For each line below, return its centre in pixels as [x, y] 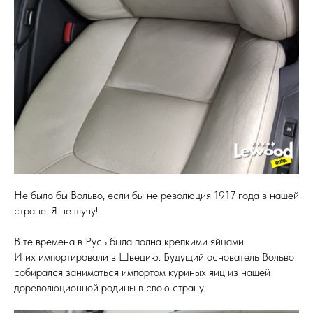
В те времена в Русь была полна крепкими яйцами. [130, 241]
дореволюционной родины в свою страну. [110, 287]
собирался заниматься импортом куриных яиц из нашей [142, 272]
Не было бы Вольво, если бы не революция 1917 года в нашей [156, 195]
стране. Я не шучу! [56, 211]
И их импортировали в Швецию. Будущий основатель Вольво [154, 257]
